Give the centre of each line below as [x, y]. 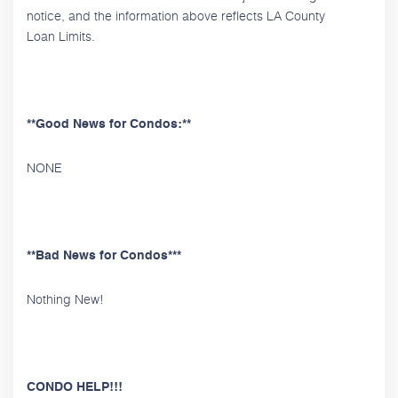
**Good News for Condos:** [114, 124]
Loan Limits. [61, 36]
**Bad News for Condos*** [113, 255]
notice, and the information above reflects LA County [176, 15]
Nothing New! [65, 298]
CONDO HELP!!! [75, 387]
